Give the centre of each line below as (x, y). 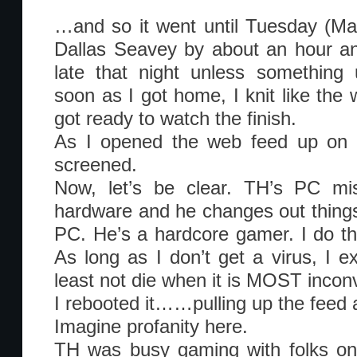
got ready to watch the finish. (175, 119)
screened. (96, 165)
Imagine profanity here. (151, 327)
